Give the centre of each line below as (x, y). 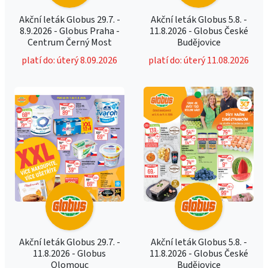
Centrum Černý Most (69, 42)
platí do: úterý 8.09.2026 (69, 60)
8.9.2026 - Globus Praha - (69, 31)
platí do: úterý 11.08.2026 (199, 60)
